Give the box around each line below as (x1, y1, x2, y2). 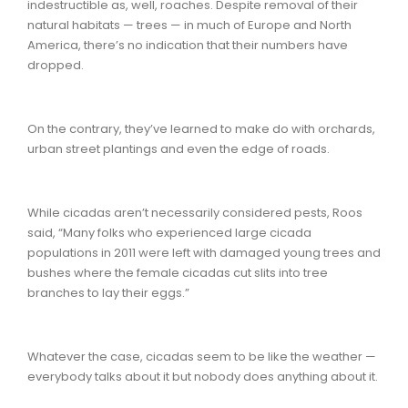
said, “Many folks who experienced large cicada (27, 223, 311, 241)
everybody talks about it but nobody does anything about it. (27, 367, 378, 385)
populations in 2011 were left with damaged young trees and (27, 243, 381, 261)
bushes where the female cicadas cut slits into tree (27, 263, 328, 281)
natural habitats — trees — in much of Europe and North (27, 15, 352, 34)
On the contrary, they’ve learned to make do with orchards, (27, 119, 375, 138)
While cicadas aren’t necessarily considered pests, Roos (27, 203, 362, 221)
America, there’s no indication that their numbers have (27, 36, 348, 54)
